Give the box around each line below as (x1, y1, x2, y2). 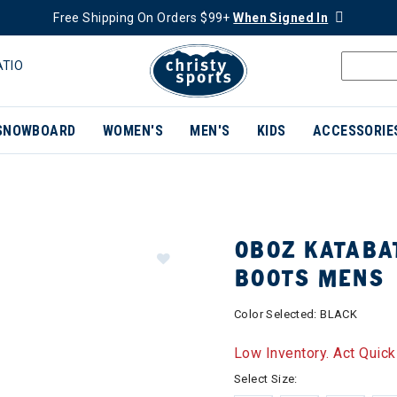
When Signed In (233, 11, 329, 25)
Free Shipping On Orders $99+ (53, 11, 234, 25)
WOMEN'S (102, 122, 164, 139)
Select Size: (234, 372, 298, 385)
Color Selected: (234, 307, 321, 321)
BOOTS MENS (234, 263, 384, 293)
